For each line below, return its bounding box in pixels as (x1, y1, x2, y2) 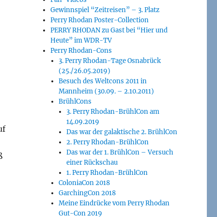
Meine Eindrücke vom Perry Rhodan (58, 199, 170, 208)
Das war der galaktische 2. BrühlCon (66, 128, 177, 137)
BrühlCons (58, 97, 92, 106)
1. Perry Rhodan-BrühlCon (66, 169, 148, 177)
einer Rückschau (66, 158, 118, 167)
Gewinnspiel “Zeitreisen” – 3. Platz (50, 6, 160, 15)
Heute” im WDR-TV (50, 36, 112, 45)
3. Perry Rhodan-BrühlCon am (66, 108, 159, 116)
